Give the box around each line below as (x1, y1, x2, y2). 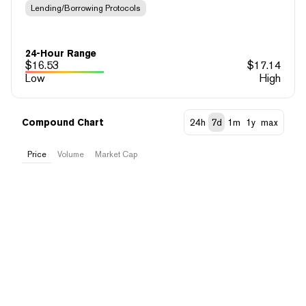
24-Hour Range (25, 47, 96, 59)
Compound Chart (22, 116, 104, 128)
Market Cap (95, 149, 137, 159)
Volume (57, 149, 84, 159)
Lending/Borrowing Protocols (31, 3, 141, 13)
